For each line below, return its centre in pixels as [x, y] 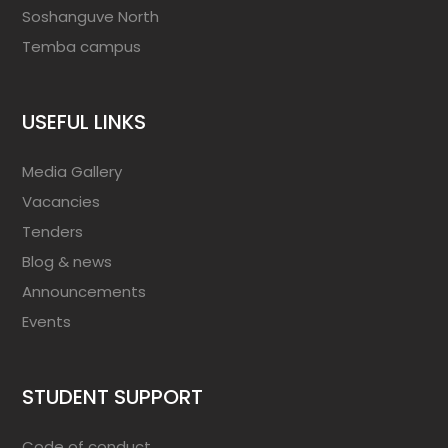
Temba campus [82, 47]
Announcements [84, 292]
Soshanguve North [91, 17]
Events [47, 322]
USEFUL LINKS [84, 122]
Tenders [53, 232]
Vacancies [61, 202]
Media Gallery [72, 172]
